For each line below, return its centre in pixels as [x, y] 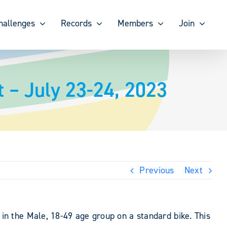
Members [135, 23]
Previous [157, 170]
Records [76, 23]
